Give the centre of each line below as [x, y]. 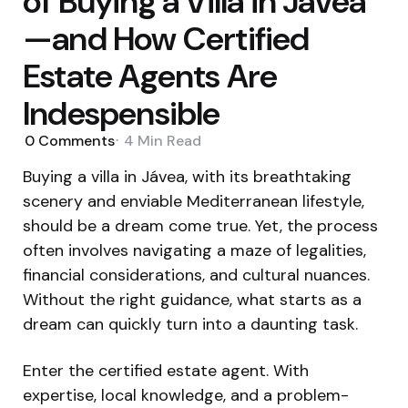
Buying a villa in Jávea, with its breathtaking [187, 176]
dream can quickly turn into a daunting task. [190, 324]
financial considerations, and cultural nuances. [196, 275]
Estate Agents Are [150, 76]
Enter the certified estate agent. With [166, 370]
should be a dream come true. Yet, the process [200, 225]
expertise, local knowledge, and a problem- [186, 395]
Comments [75, 141]
